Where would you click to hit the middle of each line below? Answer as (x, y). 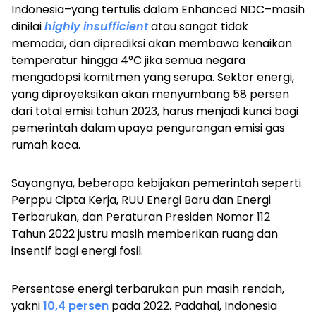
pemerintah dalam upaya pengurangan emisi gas (148, 128)
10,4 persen (76, 306)
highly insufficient (98, 27)
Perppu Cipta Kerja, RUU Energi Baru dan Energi (141, 200)
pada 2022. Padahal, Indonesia (193, 306)
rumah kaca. (46, 145)
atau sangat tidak (200, 27)
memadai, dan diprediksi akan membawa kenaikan (152, 44)
